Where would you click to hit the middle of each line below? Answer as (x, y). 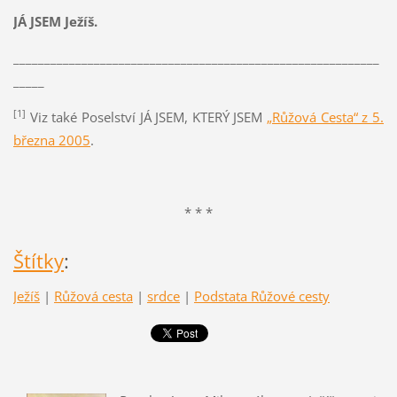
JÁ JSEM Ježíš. (55, 21)
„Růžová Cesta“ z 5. (326, 117)
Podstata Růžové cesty (261, 296)
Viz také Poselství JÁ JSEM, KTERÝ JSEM (146, 117)
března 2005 (51, 140)
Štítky (38, 261)
